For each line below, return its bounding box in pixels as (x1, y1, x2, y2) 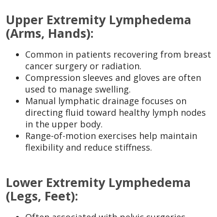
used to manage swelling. (25, 83, 131, 95)
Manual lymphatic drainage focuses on (25, 94, 186, 107)
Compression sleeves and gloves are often (25, 71, 201, 83)
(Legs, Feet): (6, 187, 78, 204)
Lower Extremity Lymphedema (6, 173, 191, 190)
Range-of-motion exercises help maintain (25, 129, 197, 141)
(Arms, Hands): (6, 24, 93, 41)
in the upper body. (25, 118, 103, 130)
